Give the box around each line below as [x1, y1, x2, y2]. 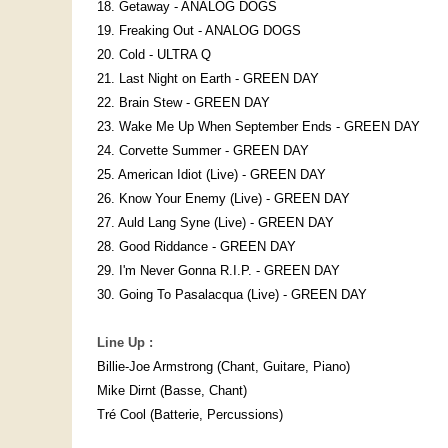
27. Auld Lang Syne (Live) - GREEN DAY [97, 215, 334, 231]
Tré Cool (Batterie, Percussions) [97, 407, 283, 423]
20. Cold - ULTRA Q [97, 47, 211, 63]
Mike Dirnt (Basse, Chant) [97, 383, 247, 399]
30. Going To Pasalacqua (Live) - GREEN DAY [97, 287, 367, 303]
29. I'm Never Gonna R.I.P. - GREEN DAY [97, 263, 340, 279]
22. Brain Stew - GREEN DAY [97, 95, 270, 111]
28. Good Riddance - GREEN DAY [97, 239, 296, 255]
